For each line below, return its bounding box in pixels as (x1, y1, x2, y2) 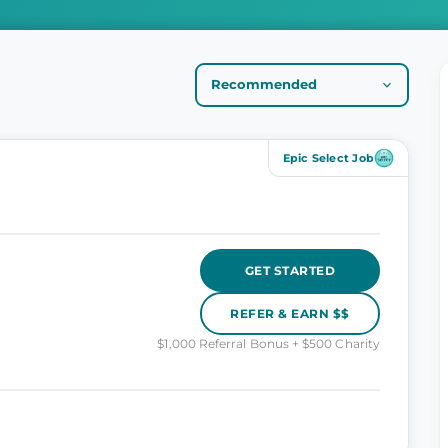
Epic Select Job (282, 151, 374, 165)
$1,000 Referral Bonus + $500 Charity (157, 336, 380, 351)
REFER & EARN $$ (230, 305, 350, 321)
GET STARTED (244, 262, 336, 278)
